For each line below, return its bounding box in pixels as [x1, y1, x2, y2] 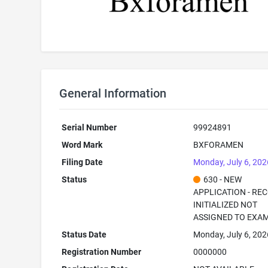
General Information [59, 86, 166, 100]
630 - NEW [203, 175, 242, 184]
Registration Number [62, 247, 142, 257]
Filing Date [62, 157, 103, 167]
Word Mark [62, 140, 103, 150]
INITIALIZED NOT [193, 200, 258, 209]
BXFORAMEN [193, 140, 244, 150]
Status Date [62, 230, 107, 239]
